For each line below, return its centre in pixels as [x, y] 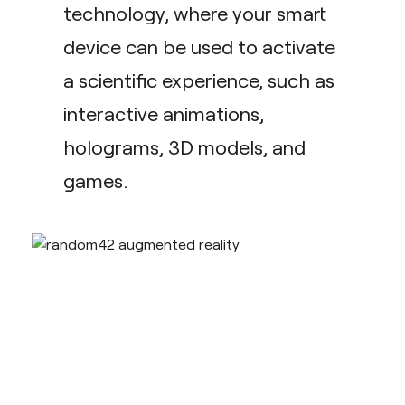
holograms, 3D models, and [184, 146]
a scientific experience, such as [199, 80]
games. [96, 180]
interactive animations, [164, 113]
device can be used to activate [199, 46]
